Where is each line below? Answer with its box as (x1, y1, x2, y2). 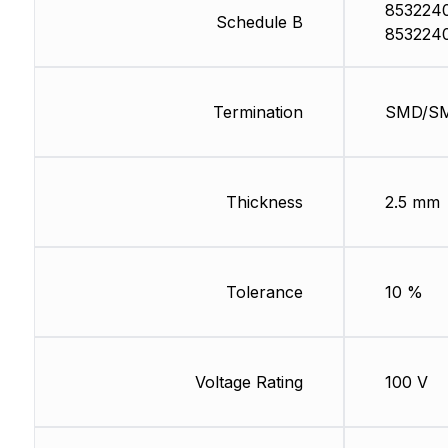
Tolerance (225, 282, 303, 303)
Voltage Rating (194, 372, 303, 393)
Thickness (225, 192, 303, 213)
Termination (212, 102, 303, 123)
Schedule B (215, 12, 303, 33)
